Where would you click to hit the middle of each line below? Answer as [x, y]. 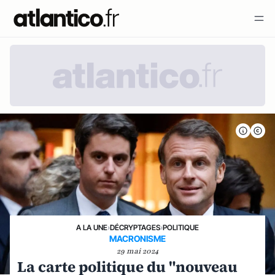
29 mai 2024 [137, 251]
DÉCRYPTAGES [135, 227]
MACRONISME [137, 238]
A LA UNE [92, 227]
